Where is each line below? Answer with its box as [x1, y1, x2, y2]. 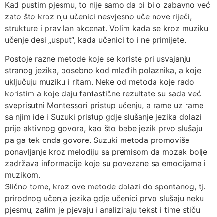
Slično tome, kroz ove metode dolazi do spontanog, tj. [5, 181, 205, 191]
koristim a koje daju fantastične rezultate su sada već [5, 88, 201, 98]
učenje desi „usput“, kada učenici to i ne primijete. [5, 35, 186, 45]
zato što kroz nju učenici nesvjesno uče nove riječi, [5, 12, 192, 22]
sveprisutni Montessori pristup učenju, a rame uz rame [5, 100, 203, 110]
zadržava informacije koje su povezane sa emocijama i [5, 158, 206, 168]
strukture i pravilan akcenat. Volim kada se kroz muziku [5, 23, 208, 33]
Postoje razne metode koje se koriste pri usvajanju [5, 53, 190, 63]
